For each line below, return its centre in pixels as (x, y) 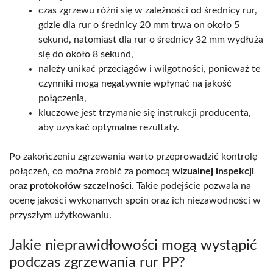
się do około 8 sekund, (86, 54)
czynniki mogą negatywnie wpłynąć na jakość (135, 83)
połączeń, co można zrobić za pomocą (91, 171)
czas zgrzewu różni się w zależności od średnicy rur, (148, 10)
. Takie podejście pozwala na (191, 186)
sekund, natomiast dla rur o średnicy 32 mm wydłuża (151, 39)
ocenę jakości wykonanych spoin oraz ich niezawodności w (135, 200)
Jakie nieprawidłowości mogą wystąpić (133, 245)
